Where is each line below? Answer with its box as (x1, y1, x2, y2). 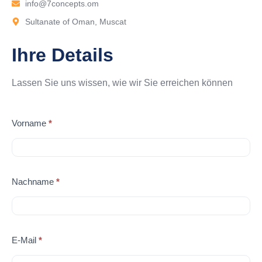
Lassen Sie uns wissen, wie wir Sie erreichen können (12, 77, 233, 88)
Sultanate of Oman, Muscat (25, 16, 126, 26)
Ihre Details (12, 44, 113, 65)
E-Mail (12, 235, 39, 246)
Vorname (12, 118, 49, 129)
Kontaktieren (11, 111, 64, 122)
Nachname (12, 177, 56, 187)
